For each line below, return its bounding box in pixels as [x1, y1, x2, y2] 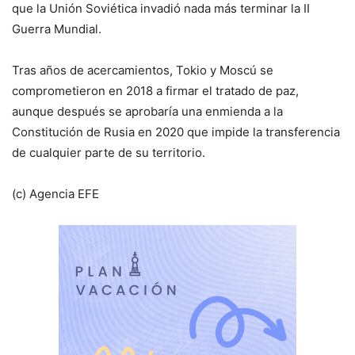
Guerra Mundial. [12, 21, 101, 37]
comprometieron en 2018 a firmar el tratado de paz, [12, 83, 299, 99]
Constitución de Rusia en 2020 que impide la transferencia [12, 124, 340, 140]
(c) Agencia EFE [12, 186, 99, 202]
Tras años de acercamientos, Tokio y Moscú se [12, 63, 273, 78]
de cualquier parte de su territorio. [12, 145, 205, 161]
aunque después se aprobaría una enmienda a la [12, 104, 283, 120]
